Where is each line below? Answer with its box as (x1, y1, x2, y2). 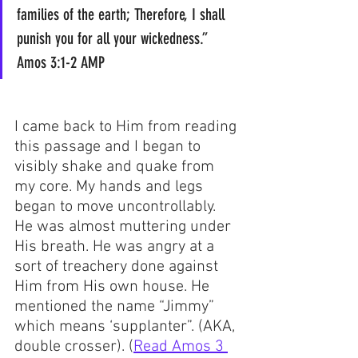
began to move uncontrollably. (14, 197, 220, 217)
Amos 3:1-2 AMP (17, 53, 105, 73)
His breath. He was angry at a (14, 237, 218, 257)
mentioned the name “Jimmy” (14, 297, 218, 317)
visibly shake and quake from (14, 157, 218, 177)
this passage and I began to (14, 137, 205, 157)
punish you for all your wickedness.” (17, 29, 216, 49)
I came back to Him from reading (14, 117, 241, 137)
